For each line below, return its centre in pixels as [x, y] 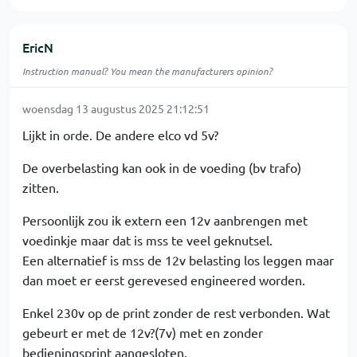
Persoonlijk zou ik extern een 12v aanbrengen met [165, 220]
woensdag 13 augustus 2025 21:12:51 [116, 108]
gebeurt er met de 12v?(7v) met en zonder [143, 332]
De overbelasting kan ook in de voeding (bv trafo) [162, 167]
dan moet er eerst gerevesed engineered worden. [164, 280]
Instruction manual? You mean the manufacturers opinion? [147, 71]
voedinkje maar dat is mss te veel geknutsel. [147, 240]
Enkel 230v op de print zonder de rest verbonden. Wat [176, 312]
